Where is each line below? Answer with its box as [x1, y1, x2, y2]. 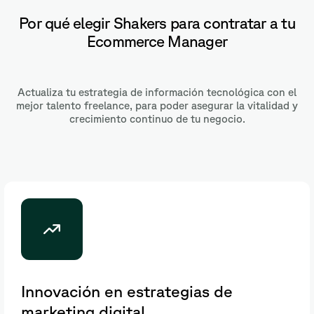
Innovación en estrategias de [21, 282, 233, 301]
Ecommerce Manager [86, 32, 228, 50]
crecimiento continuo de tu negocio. [69, 113, 245, 125]
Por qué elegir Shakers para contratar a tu [19, 14, 295, 32]
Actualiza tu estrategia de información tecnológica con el [18, 86, 296, 99]
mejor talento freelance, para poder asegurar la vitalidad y [16, 100, 298, 112]
